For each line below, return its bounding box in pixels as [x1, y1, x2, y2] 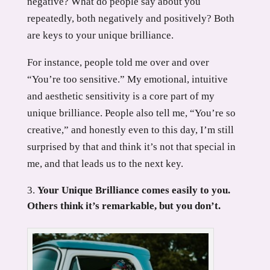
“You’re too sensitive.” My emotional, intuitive [27, 74, 228, 85]
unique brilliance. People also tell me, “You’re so [27, 107, 236, 119]
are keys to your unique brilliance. [27, 30, 174, 41]
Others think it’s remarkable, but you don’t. [27, 200, 221, 212]
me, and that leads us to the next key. [27, 158, 183, 169]
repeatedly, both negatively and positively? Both [27, 13, 234, 24]
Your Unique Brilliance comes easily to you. [37, 184, 230, 196]
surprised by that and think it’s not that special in [27, 141, 236, 152]
